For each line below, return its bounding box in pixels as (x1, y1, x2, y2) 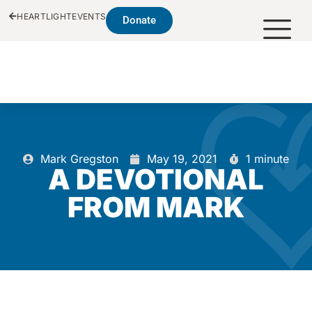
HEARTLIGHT (17, 11, 72, 22)
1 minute (246, 152, 289, 166)
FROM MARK (68, 190, 244, 224)
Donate (123, 14, 157, 26)
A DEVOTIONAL (48, 162, 264, 196)
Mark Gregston (40, 152, 118, 166)
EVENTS (72, 11, 107, 22)
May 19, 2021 (147, 152, 217, 166)
